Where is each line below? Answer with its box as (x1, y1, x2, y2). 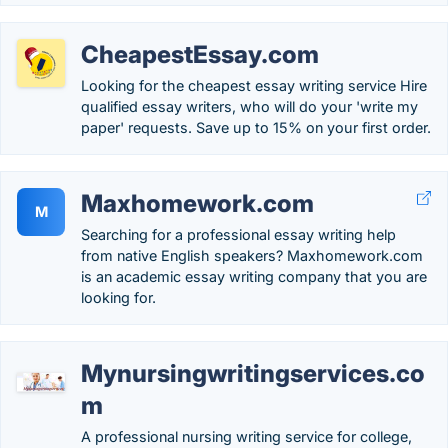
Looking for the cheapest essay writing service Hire (81, 77, 427, 94)
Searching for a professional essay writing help (81, 226, 396, 243)
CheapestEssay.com (81, 40, 319, 69)
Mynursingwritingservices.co (81, 359, 425, 388)
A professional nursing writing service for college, (81, 428, 412, 445)
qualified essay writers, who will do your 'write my (81, 98, 418, 115)
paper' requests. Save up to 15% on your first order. (81, 119, 431, 136)
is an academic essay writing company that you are (81, 268, 427, 285)
